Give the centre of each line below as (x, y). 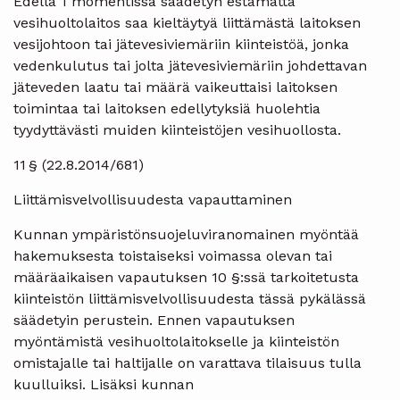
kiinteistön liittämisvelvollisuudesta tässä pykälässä (190, 298)
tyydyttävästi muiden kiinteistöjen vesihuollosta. (177, 129)
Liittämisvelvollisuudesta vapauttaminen (153, 199)
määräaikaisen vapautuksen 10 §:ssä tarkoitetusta (186, 277)
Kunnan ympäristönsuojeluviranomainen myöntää (186, 234)
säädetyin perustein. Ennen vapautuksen (154, 320)
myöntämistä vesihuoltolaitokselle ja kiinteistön (176, 341)
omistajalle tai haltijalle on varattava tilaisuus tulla (187, 362)
